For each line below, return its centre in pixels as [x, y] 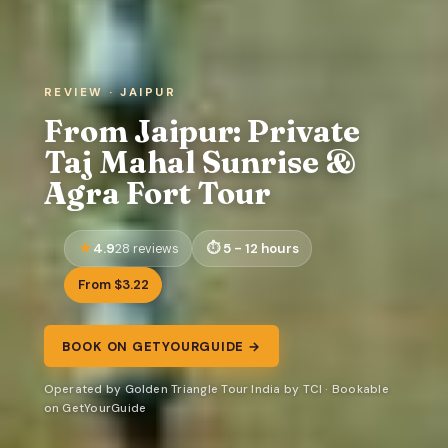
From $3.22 [113, 285]
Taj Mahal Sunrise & [199, 161]
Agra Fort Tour [157, 192]
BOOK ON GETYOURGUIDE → [161, 346]
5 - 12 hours [260, 248]
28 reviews [146, 248]
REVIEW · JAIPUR [110, 92]
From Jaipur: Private [201, 130]
